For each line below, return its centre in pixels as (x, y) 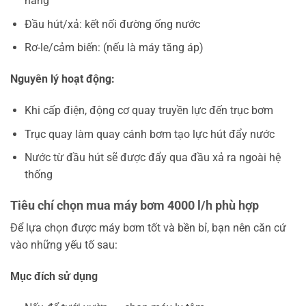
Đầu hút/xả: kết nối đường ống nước (112, 24)
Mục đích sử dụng (54, 276)
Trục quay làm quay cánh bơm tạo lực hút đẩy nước (149, 134)
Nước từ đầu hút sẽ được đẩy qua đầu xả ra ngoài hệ (152, 158)
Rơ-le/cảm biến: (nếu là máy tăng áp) (114, 48)
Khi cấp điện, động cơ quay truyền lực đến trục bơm (149, 111)
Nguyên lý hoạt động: (62, 79)
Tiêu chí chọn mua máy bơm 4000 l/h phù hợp (135, 206)
